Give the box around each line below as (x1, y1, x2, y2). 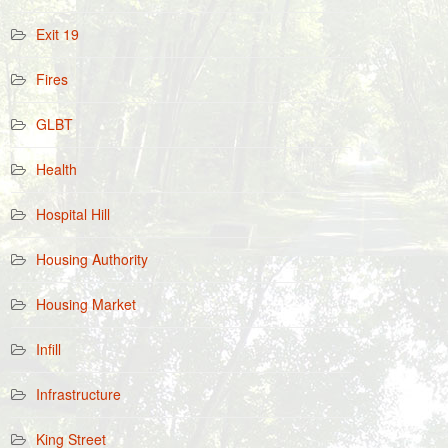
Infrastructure (36, 384, 121, 404)
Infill (36, 339, 61, 359)
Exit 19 (36, 24, 79, 44)
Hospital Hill (36, 204, 110, 224)
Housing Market (36, 294, 136, 314)
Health (36, 159, 77, 179)
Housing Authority (36, 249, 148, 269)
